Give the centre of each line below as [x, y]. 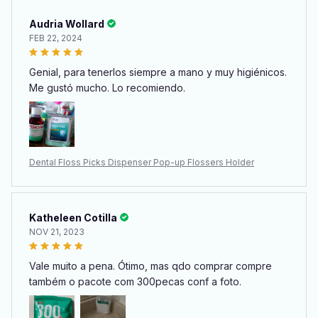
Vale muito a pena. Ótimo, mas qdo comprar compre [150, 265]
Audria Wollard [67, 23]
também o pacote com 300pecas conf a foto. [135, 281]
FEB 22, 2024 [56, 38]
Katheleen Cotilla [73, 217]
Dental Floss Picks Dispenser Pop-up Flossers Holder [142, 162]
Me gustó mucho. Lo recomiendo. [107, 87]
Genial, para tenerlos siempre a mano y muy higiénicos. [158, 72]
